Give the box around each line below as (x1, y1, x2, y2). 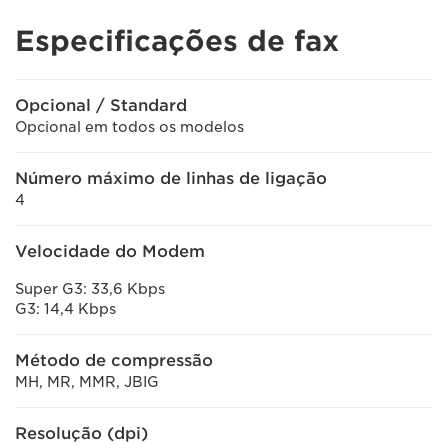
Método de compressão (15, 351, 213, 370)
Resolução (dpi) (15, 424, 148, 443)
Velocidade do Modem (15, 242, 205, 261)
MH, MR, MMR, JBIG (15, 374, 159, 390)
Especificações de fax (15, 24, 339, 58)
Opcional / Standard (15, 96, 187, 115)
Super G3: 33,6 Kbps (15, 281, 169, 297)
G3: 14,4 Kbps (15, 301, 116, 317)
